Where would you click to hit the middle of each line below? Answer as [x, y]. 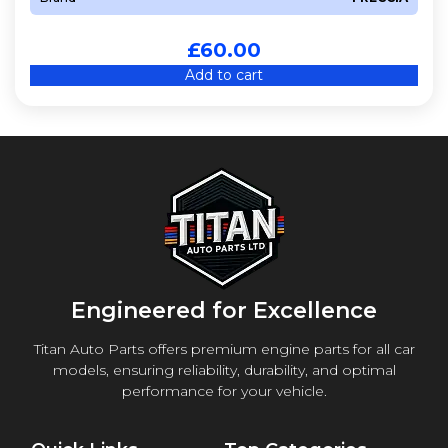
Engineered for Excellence [224, 310]
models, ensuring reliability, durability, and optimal [224, 369]
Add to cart [224, 74]
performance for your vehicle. [224, 390]
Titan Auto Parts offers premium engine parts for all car [224, 348]
